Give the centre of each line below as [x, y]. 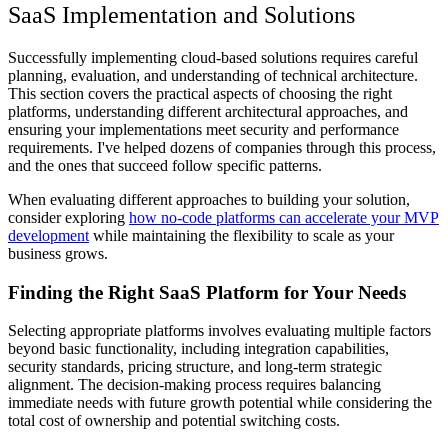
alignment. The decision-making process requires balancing [194, 385]
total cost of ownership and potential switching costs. [174, 421]
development [48, 235]
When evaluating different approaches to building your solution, [209, 199]
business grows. [58, 253]
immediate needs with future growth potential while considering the [220, 403]
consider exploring [68, 217]
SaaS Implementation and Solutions [181, 15]
